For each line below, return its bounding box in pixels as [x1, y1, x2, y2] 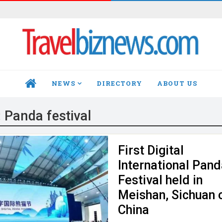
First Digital [118, 143, 184, 158]
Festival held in [118, 172, 203, 187]
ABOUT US [157, 79, 197, 88]
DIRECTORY [96, 79, 142, 88]
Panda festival [4, 108, 91, 124]
